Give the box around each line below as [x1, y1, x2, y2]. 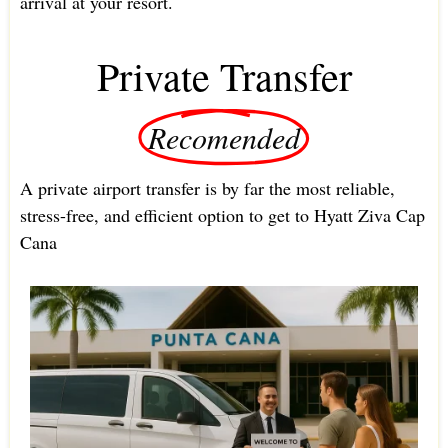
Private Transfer [96, 49, 352, 103]
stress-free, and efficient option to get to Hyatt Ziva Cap [19, 203, 425, 228]
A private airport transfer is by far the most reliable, [19, 176, 395, 201]
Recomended [148, 117, 300, 158]
